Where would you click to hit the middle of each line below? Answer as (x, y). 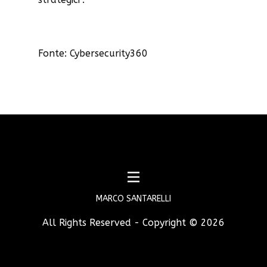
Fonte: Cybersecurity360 (93, 53)
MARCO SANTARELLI (133, 199)
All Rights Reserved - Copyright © (122, 223)
